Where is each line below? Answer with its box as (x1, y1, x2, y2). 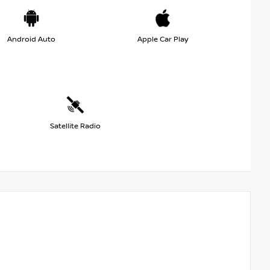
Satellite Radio (49, 121, 101, 131)
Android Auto (7, 34, 55, 44)
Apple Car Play (137, 34, 188, 44)
